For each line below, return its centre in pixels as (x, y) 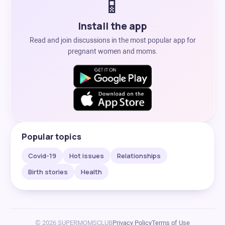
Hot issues (87, 156)
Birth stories (48, 172)
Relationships (139, 156)
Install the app (113, 26)
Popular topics (51, 137)
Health (91, 172)
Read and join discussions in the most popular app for (113, 40)
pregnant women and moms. (113, 51)
